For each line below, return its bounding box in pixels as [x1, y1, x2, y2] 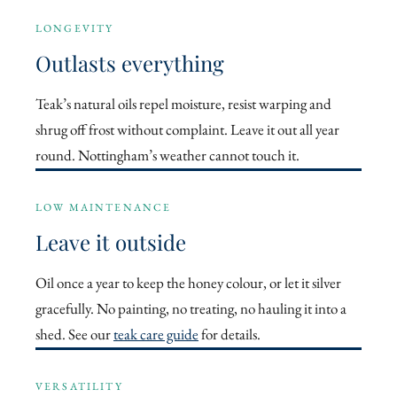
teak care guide [113, 324, 198, 345]
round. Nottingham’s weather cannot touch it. [35, 145, 300, 166]
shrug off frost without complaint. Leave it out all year [35, 120, 339, 140]
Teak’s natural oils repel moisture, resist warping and [35, 94, 331, 114]
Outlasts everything [35, 49, 224, 78]
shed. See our [35, 324, 113, 345]
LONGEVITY [35, 21, 114, 36]
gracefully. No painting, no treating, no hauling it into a [35, 299, 346, 319]
